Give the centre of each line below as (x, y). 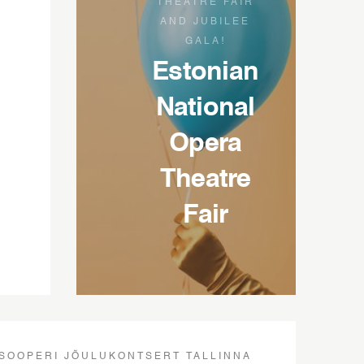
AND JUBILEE (206, 22)
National (205, 108)
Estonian (206, 72)
